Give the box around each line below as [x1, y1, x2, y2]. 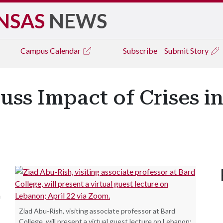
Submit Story [164, 46, 210, 55]
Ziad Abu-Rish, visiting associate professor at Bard [19, 207, 175, 215]
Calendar [50, 46, 82, 55]
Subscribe [123, 46, 157, 55]
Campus [20, 46, 50, 55]
